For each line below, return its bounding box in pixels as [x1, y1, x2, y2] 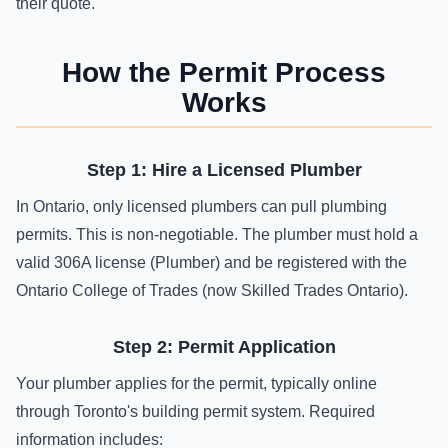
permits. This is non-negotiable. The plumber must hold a [16, 226, 418, 243]
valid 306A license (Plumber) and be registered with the [16, 254, 407, 271]
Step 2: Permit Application [112, 337, 336, 357]
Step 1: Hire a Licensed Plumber [86, 160, 362, 180]
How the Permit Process [62, 57, 386, 88]
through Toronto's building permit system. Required [16, 403, 375, 420]
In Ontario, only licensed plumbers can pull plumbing [16, 198, 387, 215]
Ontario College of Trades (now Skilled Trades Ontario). [16, 282, 408, 299]
